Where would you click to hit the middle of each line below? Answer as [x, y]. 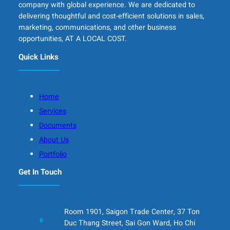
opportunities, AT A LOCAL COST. [72, 39]
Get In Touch [40, 172]
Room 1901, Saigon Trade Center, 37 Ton [132, 212]
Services [52, 111]
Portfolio [53, 154]
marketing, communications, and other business [97, 28]
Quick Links [38, 57]
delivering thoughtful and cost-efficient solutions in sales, [111, 16]
